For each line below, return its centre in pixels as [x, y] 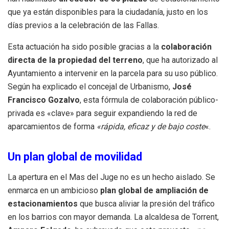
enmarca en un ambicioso [54, 191]
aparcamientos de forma [52, 127]
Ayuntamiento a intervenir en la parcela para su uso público [112, 74]
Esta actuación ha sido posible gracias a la [84, 47]
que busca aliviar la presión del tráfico [146, 204]
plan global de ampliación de [154, 191]
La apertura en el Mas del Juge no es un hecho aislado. [107, 177]
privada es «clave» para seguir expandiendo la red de [102, 113]
